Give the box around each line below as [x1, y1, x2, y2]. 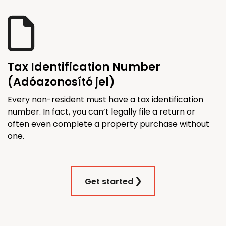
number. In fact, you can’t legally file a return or [8, 105, 195, 118]
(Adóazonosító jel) [8, 74, 115, 90]
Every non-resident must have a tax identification [8, 93, 203, 105]
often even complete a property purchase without [8, 118, 209, 130]
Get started [84, 175, 133, 187]
